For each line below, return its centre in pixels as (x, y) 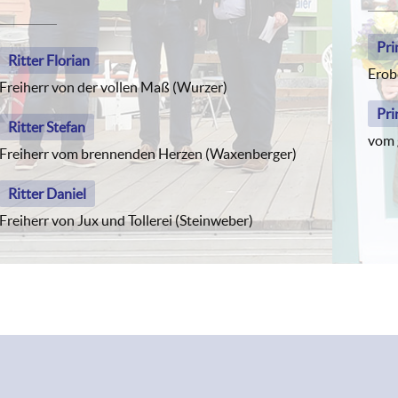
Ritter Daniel (47, 194)
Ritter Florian (49, 60)
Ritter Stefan (47, 127)
